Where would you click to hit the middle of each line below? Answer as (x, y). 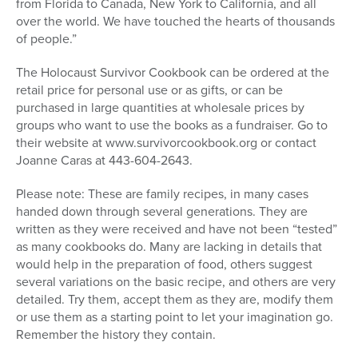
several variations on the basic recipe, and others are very (176, 282)
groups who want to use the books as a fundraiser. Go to (172, 125)
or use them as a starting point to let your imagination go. (175, 317)
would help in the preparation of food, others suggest (164, 265)
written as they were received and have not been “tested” (177, 229)
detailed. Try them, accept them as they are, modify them (175, 300)
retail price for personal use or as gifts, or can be (149, 90)
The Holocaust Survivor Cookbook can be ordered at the (173, 73)
